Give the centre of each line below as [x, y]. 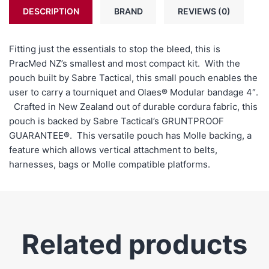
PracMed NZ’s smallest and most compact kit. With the [125, 63]
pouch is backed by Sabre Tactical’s [85, 121]
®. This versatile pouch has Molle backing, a [158, 135]
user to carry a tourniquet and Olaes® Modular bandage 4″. [134, 92]
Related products [134, 244]
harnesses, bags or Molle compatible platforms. [110, 164]
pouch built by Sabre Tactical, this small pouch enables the [133, 77]
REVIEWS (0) [204, 11]
